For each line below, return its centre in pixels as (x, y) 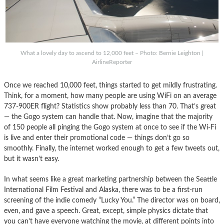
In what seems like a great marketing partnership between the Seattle (110, 179)
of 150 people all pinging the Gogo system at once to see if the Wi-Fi (110, 127)
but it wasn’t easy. (31, 158)
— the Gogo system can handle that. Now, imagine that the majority (108, 116)
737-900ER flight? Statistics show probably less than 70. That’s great (110, 106)
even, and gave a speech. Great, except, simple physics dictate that (106, 210)
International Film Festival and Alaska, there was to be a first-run (103, 189)
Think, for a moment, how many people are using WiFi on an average (110, 95)
